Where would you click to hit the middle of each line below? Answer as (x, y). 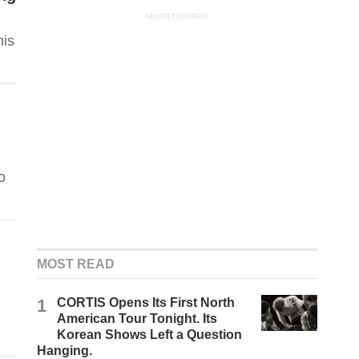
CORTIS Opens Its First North (146, 303)
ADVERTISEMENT (177, 17)
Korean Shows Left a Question (150, 335)
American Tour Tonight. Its (137, 319)
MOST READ (76, 264)
